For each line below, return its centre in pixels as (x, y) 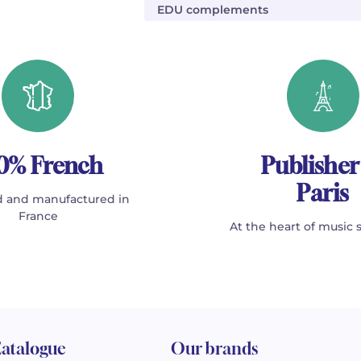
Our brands (214, 349)
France (38, 216)
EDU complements (213, 10)
